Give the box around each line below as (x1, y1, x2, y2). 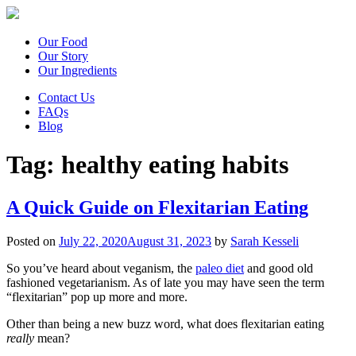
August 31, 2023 (127, 234, 211, 248)
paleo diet (195, 261, 244, 275)
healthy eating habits (61, 150, 288, 180)
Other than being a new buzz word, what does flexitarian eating (6, 316, 324, 331)
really (6, 331, 34, 345)
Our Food (38, 35, 87, 48)
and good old (244, 261, 313, 275)
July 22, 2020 (59, 234, 127, 248)
